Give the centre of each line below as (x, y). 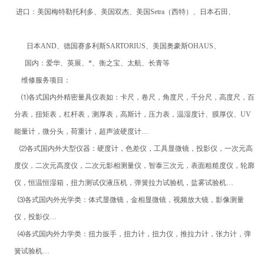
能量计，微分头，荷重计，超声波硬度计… (81, 132)
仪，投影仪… (35, 217)
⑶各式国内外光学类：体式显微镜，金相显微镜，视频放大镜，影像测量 (129, 200)
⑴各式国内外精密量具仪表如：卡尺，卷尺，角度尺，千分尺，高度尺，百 (134, 98)
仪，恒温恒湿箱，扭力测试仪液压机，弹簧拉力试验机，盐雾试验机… (123, 183)
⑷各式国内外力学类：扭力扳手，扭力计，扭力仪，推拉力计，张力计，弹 (132, 234)
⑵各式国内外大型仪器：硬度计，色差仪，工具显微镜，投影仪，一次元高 (133, 149)
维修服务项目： (42, 80)
